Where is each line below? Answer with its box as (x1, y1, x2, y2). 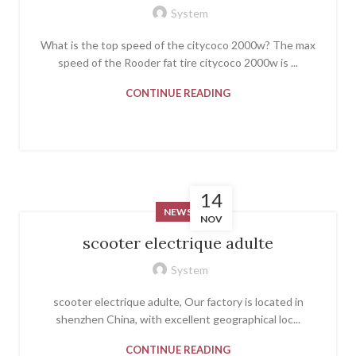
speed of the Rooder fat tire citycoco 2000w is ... (58, 55, 298, 69)
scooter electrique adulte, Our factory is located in (52, 294, 304, 308)
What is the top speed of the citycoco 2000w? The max (41, 37, 315, 52)
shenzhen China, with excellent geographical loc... (56, 311, 300, 326)
